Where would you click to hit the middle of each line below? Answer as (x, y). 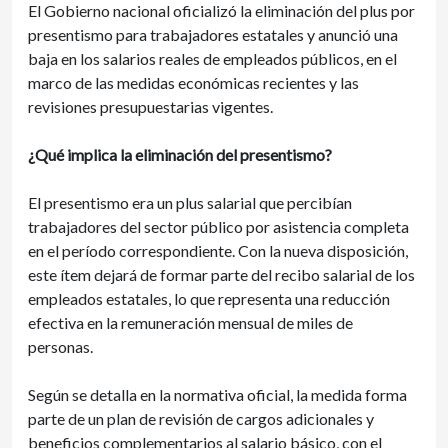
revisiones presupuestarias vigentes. (150, 106)
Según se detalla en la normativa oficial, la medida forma (217, 394)
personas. (60, 346)
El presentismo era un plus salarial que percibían (190, 202)
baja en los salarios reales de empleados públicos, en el (212, 58)
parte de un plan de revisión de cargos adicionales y (201, 418)
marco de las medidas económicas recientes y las (193, 82)
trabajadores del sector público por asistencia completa (218, 226)
